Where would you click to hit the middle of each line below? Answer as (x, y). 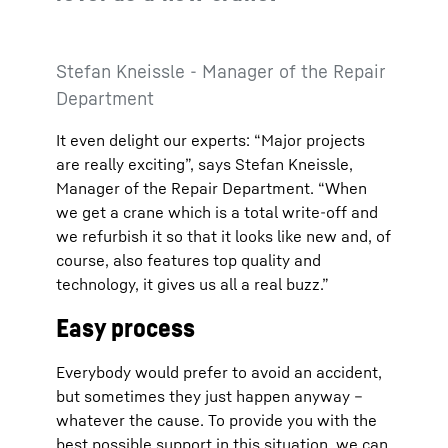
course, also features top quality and (188, 260)
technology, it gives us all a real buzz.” (192, 284)
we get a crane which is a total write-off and (217, 212)
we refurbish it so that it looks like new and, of (223, 236)
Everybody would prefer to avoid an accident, (219, 372)
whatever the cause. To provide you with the (216, 420)
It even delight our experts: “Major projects (210, 140)
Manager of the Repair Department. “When (211, 188)
